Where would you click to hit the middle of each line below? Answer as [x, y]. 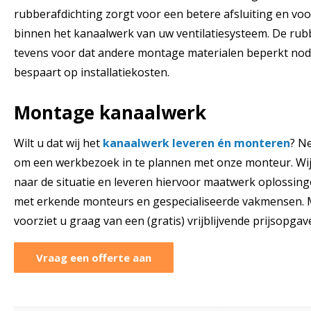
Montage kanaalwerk [110, 112]
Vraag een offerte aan [94, 257]
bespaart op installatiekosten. [92, 72]
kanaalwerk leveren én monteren [196, 143]
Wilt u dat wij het [58, 143]
